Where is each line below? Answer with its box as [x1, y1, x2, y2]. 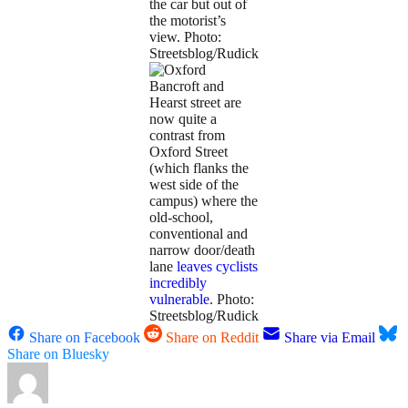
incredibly [149, 275, 207, 291]
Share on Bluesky [7, 346, 109, 362]
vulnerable [149, 291, 209, 308]
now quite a [149, 111, 217, 127]
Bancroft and [149, 78, 224, 95]
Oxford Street [149, 144, 228, 160]
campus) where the [149, 193, 258, 209]
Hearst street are [149, 95, 241, 111]
